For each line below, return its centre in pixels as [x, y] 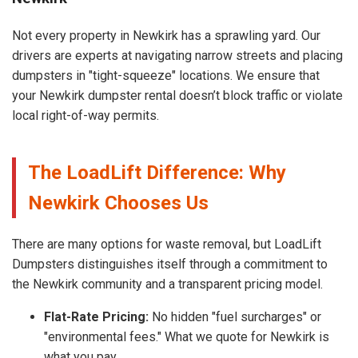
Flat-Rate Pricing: [96, 316]
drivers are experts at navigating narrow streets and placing [177, 55]
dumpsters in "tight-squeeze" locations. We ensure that [166, 75]
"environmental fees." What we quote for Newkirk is [187, 336]
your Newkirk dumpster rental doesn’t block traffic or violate [177, 95]
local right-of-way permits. [86, 115]
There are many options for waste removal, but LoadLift [167, 244]
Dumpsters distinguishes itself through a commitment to [170, 264]
